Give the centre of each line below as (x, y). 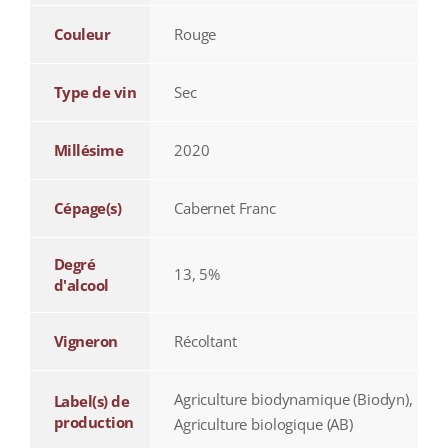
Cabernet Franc (224, 208)
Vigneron (85, 341)
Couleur (82, 34)
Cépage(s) (87, 208)
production (93, 422)
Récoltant (205, 341)
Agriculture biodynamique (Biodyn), (293, 399)
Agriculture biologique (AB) (263, 424)
